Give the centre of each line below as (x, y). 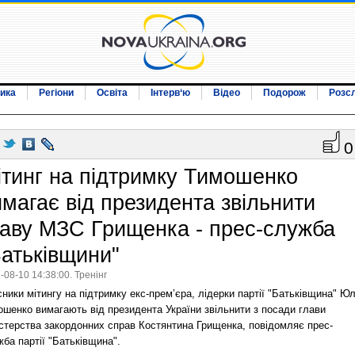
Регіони (56, 93)
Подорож (284, 93)
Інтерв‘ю (170, 93)
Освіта (112, 93)
